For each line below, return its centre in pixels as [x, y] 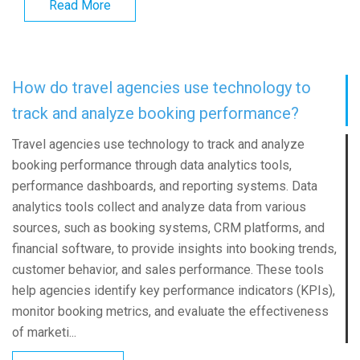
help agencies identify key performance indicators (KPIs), [174, 291]
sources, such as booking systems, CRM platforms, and [168, 228]
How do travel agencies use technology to [162, 88]
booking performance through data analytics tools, [152, 166]
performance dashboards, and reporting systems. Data [165, 186]
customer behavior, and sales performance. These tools [168, 270]
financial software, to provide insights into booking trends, [174, 249]
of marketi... [44, 333]
